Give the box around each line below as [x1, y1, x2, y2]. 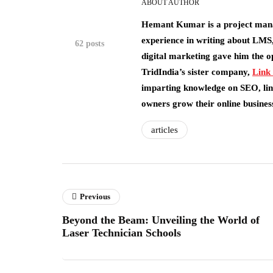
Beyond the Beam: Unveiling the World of [62, 214, 260, 226]
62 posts [75, 39, 104, 48]
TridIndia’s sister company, [141, 67, 252, 77]
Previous [80, 192, 110, 201]
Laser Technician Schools [62, 227, 181, 239]
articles [151, 125, 178, 135]
